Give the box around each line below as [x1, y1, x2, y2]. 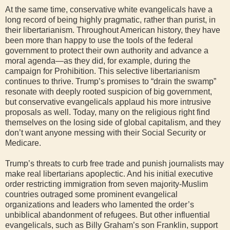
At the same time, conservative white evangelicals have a [5, 5, 213, 14]
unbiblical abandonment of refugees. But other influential [5, 210, 210, 219]
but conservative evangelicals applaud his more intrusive [5, 98, 211, 106]
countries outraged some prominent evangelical [5, 190, 178, 199]
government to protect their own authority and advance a [5, 46, 208, 55]
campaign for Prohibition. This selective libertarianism [5, 67, 200, 75]
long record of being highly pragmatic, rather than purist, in [5, 15, 216, 24]
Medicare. [5, 139, 41, 147]
